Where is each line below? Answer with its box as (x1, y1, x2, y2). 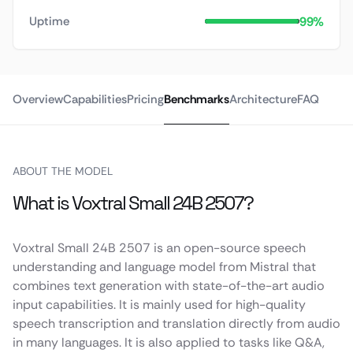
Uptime (29, 13, 69, 29)
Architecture (229, 91, 297, 107)
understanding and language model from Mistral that (13, 258, 316, 275)
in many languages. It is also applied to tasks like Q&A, (13, 334, 325, 351)
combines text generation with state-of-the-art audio (13, 277, 325, 294)
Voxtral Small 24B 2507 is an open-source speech (13, 240, 306, 256)
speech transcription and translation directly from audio (13, 315, 340, 332)
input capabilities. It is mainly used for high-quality (13, 296, 306, 313)
